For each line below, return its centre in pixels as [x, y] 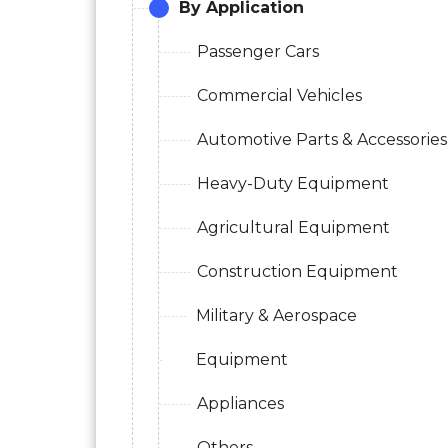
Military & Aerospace [277, 315]
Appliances [240, 403]
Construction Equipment [297, 271]
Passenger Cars [258, 51]
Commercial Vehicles [279, 95]
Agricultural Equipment [293, 227]
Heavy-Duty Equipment [293, 183]
